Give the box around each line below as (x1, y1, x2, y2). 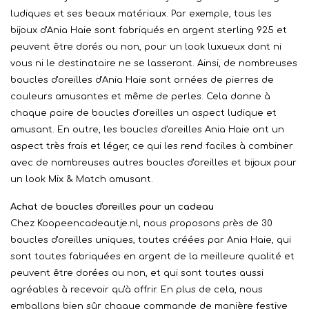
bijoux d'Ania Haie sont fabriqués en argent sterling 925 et (10, 26, 287, 35)
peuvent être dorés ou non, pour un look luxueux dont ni (10, 42, 281, 52)
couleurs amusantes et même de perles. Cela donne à (10, 92, 270, 101)
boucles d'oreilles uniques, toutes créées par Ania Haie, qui (10, 235, 291, 245)
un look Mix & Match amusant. (10, 175, 153, 184)
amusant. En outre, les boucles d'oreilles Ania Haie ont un (10, 125, 284, 134)
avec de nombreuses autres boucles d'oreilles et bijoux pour (10, 158, 297, 168)
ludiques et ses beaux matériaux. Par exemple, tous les (10, 9, 272, 19)
